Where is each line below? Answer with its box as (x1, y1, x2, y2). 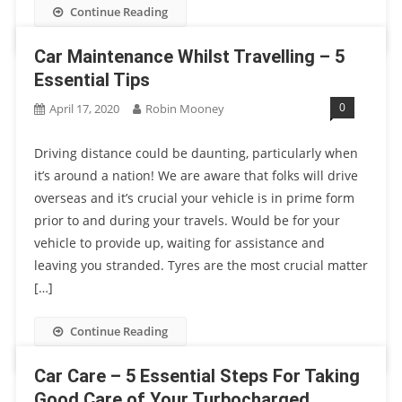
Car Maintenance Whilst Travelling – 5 (33, 46, 345, 67)
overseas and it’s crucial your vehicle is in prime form (33, 189, 354, 206)
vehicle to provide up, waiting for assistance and (33, 234, 325, 251)
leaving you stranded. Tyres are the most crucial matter (33, 257, 368, 274)
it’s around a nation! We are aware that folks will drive (33, 167, 358, 184)
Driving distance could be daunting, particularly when (33, 144, 358, 162)
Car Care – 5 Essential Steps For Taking (33, 365, 360, 387)
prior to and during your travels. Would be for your (33, 212, 340, 229)
